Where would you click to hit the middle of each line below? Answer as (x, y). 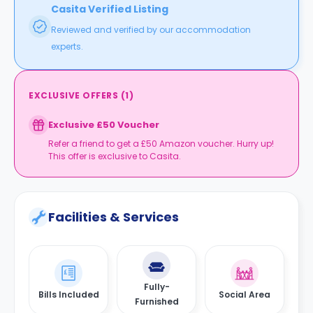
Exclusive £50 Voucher (104, 125)
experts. (67, 46)
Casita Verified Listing (110, 9)
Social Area (245, 294)
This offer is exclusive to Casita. (115, 156)
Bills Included (68, 294)
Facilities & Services (114, 217)
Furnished (156, 301)
